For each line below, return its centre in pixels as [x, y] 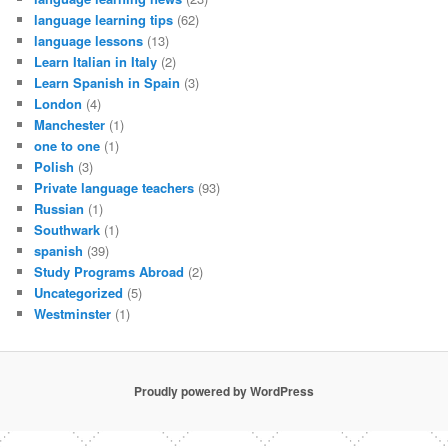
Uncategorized [79, 293]
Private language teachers [114, 188]
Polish [54, 167]
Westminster [73, 314]
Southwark [67, 230]
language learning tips [104, 20]
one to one [67, 146]
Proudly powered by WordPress [224, 391]
